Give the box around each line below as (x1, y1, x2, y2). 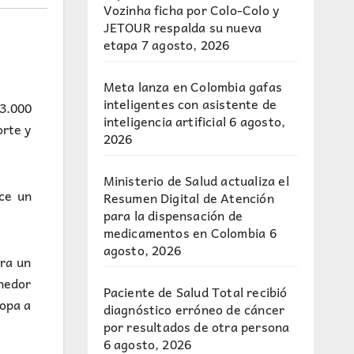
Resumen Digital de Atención (103, 187, 274, 208)
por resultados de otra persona (103, 316, 290, 337)
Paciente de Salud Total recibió (103, 281, 288, 302)
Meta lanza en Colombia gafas (103, 76, 283, 96)
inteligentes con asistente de (103, 93, 277, 114)
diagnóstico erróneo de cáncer (103, 299, 285, 319)
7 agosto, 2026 (141, 34, 230, 55)
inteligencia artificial (103, 111, 227, 131)
